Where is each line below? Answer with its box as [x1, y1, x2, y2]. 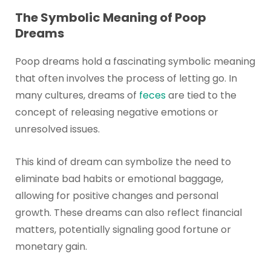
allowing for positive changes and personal [15, 188, 218, 203]
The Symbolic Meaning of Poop [15, 8, 206, 26]
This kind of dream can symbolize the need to [15, 154, 231, 169]
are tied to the [165, 88, 237, 102]
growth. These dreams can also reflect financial [15, 205, 242, 220]
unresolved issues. [15, 122, 100, 136]
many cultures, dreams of [15, 88, 139, 102]
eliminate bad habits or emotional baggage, [15, 171, 223, 186]
